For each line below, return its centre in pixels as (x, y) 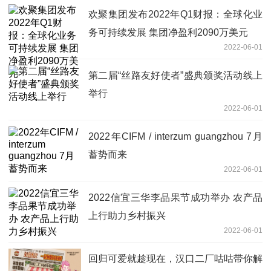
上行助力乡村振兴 (127, 215)
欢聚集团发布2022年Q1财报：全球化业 (175, 14)
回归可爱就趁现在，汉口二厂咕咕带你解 (175, 258)
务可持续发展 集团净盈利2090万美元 (168, 32)
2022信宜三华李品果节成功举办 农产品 (175, 197)
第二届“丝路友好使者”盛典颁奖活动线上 (175, 75)
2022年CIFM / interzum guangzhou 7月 (175, 136)
